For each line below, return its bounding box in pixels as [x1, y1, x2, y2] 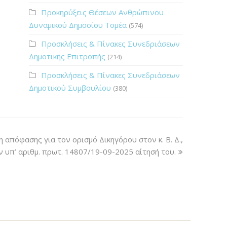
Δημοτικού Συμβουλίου [28, 83, 111, 93]
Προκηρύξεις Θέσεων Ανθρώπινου [41, 7, 164, 17]
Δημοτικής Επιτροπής [28, 51, 105, 61]
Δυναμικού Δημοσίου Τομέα [28, 20, 127, 30]
